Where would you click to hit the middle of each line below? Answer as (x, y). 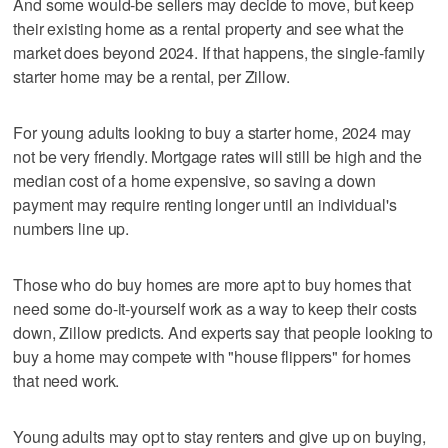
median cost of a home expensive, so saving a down (194, 180)
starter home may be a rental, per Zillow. (151, 76)
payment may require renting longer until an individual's (205, 204)
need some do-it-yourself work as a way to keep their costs (215, 308)
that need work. (66, 380)
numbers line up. (71, 228)
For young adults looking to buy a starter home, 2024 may (212, 132)
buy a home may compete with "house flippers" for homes (212, 356)
